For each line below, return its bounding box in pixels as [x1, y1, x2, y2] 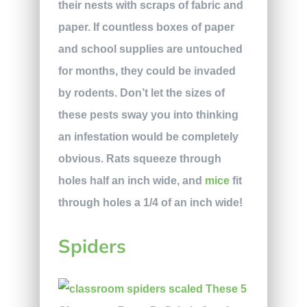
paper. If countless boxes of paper [58, 21, 234, 33]
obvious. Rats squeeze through [58, 152, 221, 164]
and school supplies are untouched [58, 42, 243, 55]
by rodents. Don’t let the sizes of [58, 86, 225, 99]
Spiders [58, 234, 126, 258]
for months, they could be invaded [58, 64, 236, 77]
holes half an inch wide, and [58, 174, 205, 186]
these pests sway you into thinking [58, 108, 238, 121]
